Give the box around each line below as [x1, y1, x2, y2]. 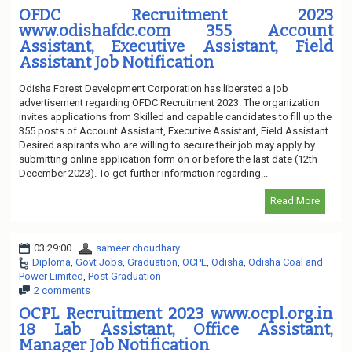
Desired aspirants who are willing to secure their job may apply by [19, 138, 315, 151]
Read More [270, 194, 320, 207]
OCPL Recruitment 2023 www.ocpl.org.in [19, 303, 333, 323]
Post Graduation [88, 269, 161, 282]
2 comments [34, 284, 90, 296]
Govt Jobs [75, 255, 123, 268]
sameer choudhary [96, 241, 180, 254]
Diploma [32, 255, 71, 268]
